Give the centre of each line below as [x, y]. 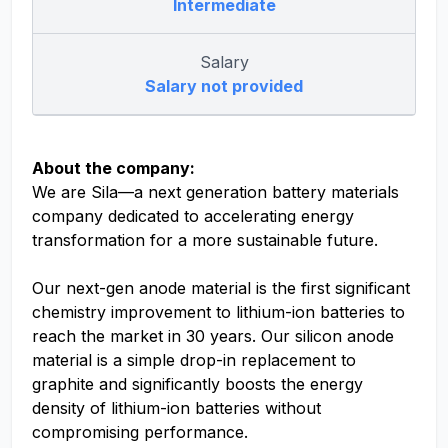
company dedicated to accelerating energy [193, 216]
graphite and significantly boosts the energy [197, 384]
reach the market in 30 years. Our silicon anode [213, 336]
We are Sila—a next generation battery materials [215, 192]
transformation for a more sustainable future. [207, 240]
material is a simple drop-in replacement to [194, 360]
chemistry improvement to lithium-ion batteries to [218, 312]
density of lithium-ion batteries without [176, 408]
